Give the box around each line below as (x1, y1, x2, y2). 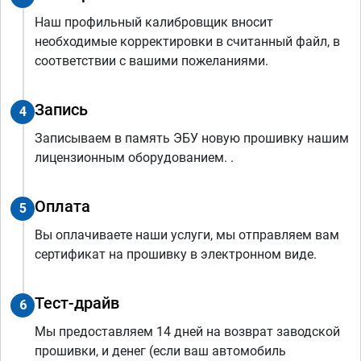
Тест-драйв (35, 293, 119, 313)
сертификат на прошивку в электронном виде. (35, 247, 317, 263)
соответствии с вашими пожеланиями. (35, 53, 268, 69)
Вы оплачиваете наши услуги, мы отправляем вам (35, 227, 339, 243)
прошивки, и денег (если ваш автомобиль (35, 343, 286, 359)
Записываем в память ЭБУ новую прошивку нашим (35, 131, 349, 147)
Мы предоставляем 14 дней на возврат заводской (35, 324, 340, 340)
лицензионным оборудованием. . (35, 150, 234, 166)
